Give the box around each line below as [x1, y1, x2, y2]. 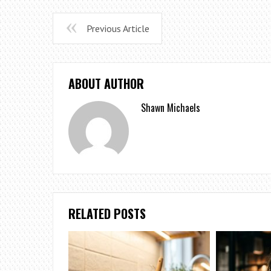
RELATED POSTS [68, 204, 146, 223]
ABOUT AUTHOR [68, 74, 144, 93]
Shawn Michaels [141, 100, 200, 115]
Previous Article [87, 22, 149, 34]
